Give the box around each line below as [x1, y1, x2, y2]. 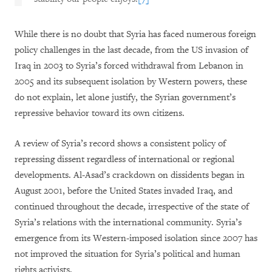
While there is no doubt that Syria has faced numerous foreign [15, 29, 256, 40]
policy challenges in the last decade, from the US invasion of [15, 44, 248, 56]
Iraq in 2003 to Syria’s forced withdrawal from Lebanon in [15, 60, 243, 72]
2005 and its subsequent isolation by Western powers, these [15, 76, 247, 87]
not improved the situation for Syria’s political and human [15, 248, 240, 260]
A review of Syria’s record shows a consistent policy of [15, 138, 226, 149]
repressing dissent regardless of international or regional [15, 154, 234, 165]
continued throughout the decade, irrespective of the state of [15, 201, 249, 212]
